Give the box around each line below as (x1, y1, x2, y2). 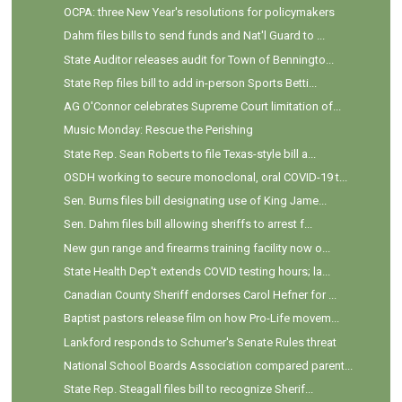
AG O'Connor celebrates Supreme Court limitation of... (63, 100, 341, 114)
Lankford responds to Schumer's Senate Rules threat (63, 335, 336, 349)
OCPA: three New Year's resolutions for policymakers (63, 5, 335, 20)
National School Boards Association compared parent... (63, 358, 353, 372)
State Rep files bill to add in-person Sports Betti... (63, 75, 317, 90)
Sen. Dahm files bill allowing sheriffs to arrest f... (63, 217, 312, 232)
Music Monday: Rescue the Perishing (63, 123, 253, 137)
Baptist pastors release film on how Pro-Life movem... (63, 311, 339, 326)
